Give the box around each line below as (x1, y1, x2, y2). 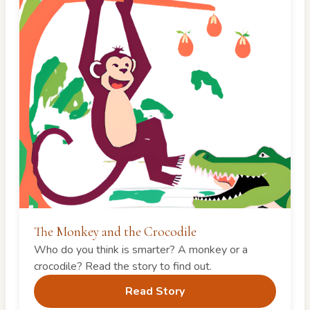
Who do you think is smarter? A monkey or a (33, 242, 248, 258)
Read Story (125, 284, 185, 300)
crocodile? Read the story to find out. (33, 259, 212, 275)
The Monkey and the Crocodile (33, 224, 197, 241)
